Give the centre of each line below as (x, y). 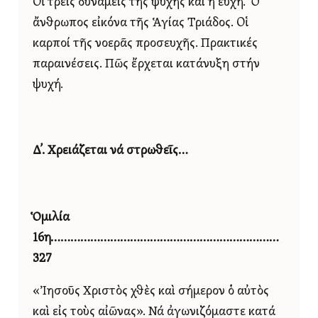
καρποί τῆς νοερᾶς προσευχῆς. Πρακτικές (145, 44)
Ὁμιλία (51, 217)
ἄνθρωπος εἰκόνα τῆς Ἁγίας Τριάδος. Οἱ (141, 23)
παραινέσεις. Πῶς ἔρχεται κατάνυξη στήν (146, 65)
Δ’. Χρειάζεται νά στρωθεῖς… (110, 151)
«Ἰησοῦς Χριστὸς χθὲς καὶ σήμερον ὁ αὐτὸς (151, 292)
